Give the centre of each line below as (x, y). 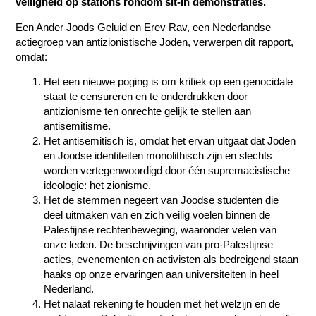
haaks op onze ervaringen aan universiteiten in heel (162, 274)
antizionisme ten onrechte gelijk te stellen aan (148, 111)
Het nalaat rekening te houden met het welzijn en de (162, 304)
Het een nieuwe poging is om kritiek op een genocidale (169, 82)
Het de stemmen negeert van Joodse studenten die (162, 200)
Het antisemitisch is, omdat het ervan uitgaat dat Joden (170, 141)
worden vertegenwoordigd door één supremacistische (167, 171)
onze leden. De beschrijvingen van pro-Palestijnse (159, 245)
